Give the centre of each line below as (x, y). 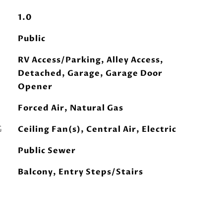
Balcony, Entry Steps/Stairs (80, 172)
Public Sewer (47, 151)
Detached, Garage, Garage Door (90, 73)
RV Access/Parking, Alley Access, (90, 60)
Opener (35, 87)
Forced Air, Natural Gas (70, 108)
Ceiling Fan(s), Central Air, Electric (97, 129)
